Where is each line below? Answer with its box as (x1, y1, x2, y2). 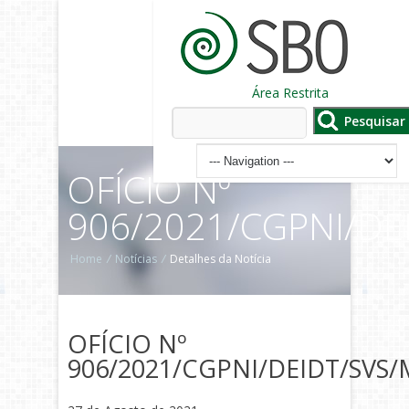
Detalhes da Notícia (167, 251, 271, 267)
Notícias (115, 251, 157, 267)
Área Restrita (252, 84, 329, 101)
